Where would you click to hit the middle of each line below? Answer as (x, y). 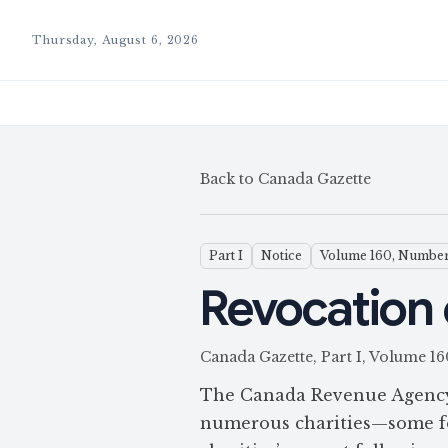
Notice (281, 255)
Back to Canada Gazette (285, 179)
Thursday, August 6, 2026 (116, 40)
